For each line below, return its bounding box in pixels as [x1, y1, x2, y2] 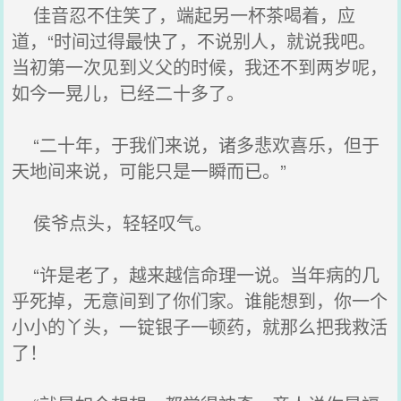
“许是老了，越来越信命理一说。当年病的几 [12, 261, 380, 287]
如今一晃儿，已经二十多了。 [12, 80, 245, 106]
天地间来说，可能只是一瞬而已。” [12, 158, 287, 183]
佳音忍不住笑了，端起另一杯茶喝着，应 [12, 2, 356, 28]
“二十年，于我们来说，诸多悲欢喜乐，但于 [12, 132, 380, 158]
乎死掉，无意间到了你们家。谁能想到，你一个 [12, 287, 388, 313]
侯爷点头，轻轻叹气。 [12, 209, 213, 235]
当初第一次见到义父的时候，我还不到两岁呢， [12, 54, 388, 80]
